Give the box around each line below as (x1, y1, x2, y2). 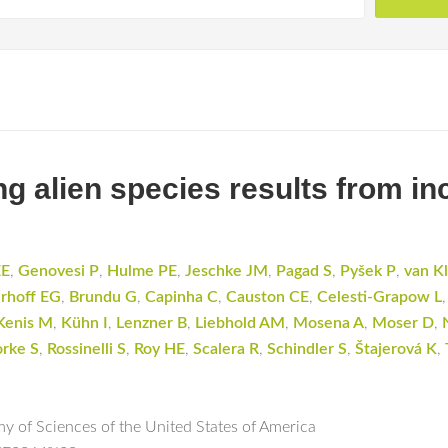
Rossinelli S (47, 341, 126, 357)
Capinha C (145, 289, 218, 305)
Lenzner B (116, 315, 187, 331)
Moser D (372, 315, 434, 331)
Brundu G (69, 289, 137, 305)
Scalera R (193, 341, 259, 357)
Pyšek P (340, 263, 396, 279)
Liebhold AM (195, 315, 285, 331)
